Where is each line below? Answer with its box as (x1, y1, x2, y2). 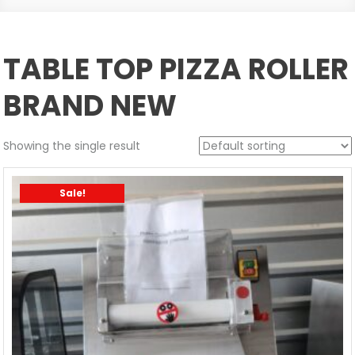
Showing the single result (3, 138, 141, 154)
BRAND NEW (3, 86, 177, 126)
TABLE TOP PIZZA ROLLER (3, 49, 349, 90)
